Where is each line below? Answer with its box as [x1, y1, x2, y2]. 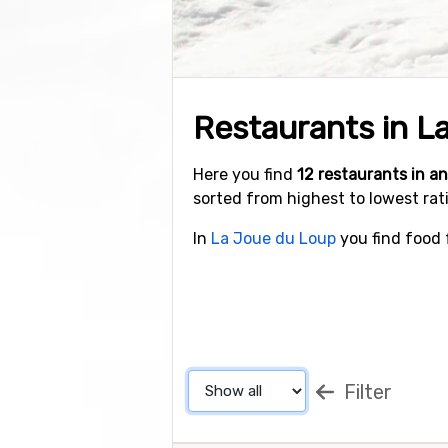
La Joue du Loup [211, 229, 336, 248]
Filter [338, 380, 392, 404]
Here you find [193, 165, 297, 184]
